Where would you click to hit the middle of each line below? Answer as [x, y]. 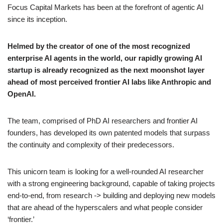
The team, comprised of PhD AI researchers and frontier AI [103, 121]
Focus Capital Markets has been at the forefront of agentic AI [106, 7]
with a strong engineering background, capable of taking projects [111, 184]
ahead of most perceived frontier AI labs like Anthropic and [109, 82]
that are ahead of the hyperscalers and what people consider [105, 208]
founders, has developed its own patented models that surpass [109, 133]
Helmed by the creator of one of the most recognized [99, 46]
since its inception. [37, 19]
